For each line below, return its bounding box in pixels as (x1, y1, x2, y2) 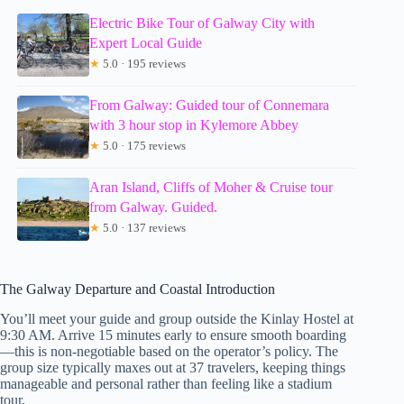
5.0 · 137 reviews (100, 221, 187, 235)
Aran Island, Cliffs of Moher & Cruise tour (89, 179, 334, 196)
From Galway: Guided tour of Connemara (89, 97, 330, 114)
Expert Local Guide (89, 35, 203, 51)
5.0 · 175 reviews (100, 139, 187, 153)
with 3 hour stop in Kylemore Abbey (89, 117, 299, 133)
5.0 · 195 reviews (100, 57, 187, 71)
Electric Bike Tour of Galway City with (89, 15, 316, 32)
